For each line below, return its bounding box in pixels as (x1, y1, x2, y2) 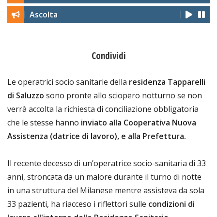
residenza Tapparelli (129, 76, 205, 87)
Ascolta (30, 9, 58, 20)
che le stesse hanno (7, 117, 81, 128)
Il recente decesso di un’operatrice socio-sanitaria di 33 (7, 157, 206, 169)
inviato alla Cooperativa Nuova (81, 117, 196, 128)
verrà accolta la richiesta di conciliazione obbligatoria (7, 103, 199, 114)
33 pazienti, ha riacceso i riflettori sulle (7, 198, 148, 209)
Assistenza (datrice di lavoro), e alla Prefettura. (7, 130, 186, 141)
